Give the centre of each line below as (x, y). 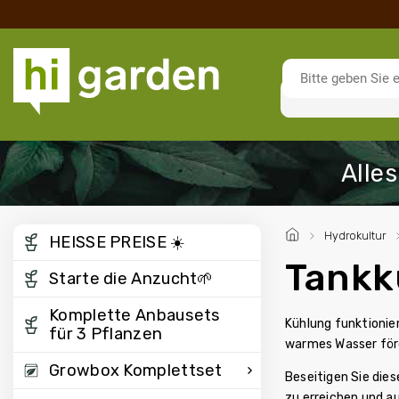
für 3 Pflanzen (106, 334)
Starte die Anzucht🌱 (131, 279)
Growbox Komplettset (136, 370)
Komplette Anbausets (135, 315)
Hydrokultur (355, 236)
